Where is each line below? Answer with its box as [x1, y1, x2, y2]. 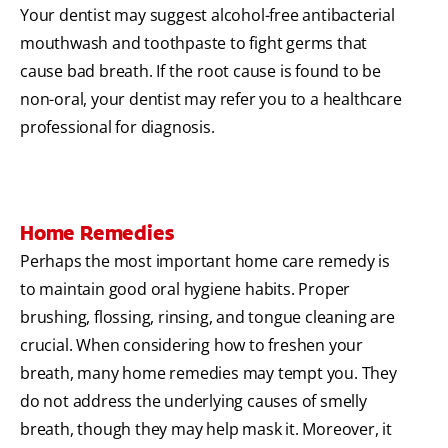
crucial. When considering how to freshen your [20, 334, 363, 357]
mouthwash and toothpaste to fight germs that [20, 32, 368, 55]
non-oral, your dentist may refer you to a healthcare [20, 88, 402, 111]
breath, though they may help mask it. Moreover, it [20, 418, 392, 441]
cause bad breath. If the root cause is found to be [20, 60, 381, 83]
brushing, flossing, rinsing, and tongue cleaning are [20, 306, 395, 329]
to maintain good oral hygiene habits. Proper [20, 278, 351, 301]
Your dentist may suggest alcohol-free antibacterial [20, 4, 395, 27]
